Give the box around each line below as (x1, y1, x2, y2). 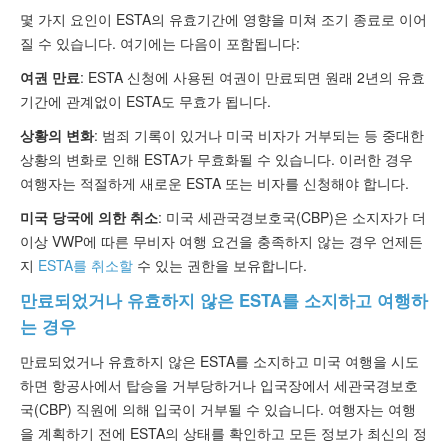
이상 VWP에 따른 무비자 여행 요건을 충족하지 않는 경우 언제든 (20, 230, 423, 251)
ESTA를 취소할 (38, 254, 133, 275)
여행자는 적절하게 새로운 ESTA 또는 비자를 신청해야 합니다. (20, 172, 409, 193)
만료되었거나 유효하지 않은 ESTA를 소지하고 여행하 (20, 287, 428, 312)
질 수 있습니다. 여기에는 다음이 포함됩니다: (20, 32, 300, 53)
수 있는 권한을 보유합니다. (133, 254, 307, 275)
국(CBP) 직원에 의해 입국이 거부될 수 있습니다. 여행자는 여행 (20, 398, 416, 419)
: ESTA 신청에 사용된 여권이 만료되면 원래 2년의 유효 (80, 66, 425, 87)
